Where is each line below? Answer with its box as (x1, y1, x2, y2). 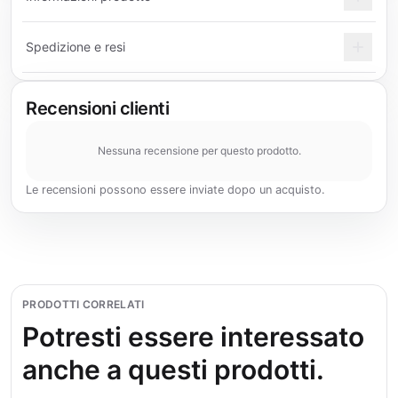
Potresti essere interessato (22, 321, 364, 353)
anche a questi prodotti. (22, 354, 324, 386)
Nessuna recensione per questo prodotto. (97, 144, 301, 157)
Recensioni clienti (26, 98, 169, 119)
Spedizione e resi (26, 39, 125, 54)
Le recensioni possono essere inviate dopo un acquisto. (26, 183, 325, 196)
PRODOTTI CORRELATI (22, 298, 145, 311)
